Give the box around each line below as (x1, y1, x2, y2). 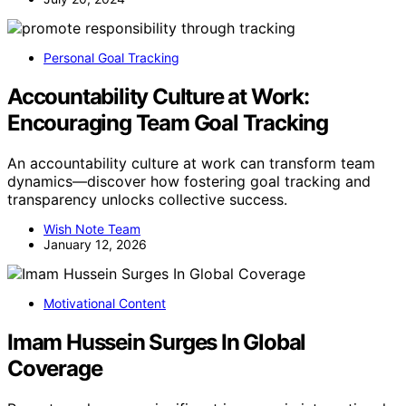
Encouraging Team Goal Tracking (7, 110, 328, 137)
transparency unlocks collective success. (7, 190, 287, 209)
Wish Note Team (43, 221, 140, 237)
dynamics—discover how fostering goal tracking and (7, 172, 371, 191)
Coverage (7, 355, 102, 382)
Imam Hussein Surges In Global (7, 329, 306, 356)
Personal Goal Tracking (43, 50, 179, 66)
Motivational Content (43, 295, 166, 312)
